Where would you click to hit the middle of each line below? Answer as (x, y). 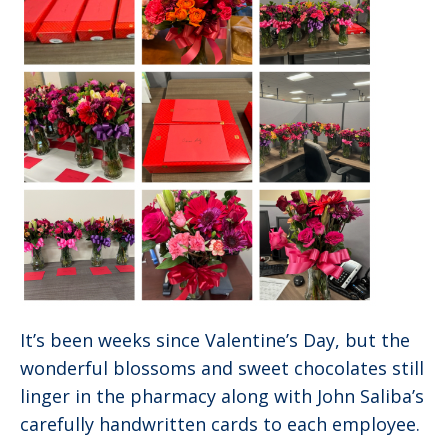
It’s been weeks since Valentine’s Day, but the (215, 339)
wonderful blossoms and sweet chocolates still (222, 367)
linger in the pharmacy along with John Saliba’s (222, 395)
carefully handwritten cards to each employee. (220, 423)
